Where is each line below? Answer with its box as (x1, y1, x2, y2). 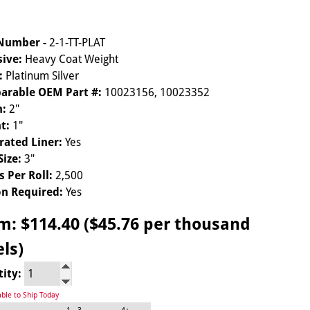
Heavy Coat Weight (22, 53, 119, 66)
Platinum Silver (3, 69, 80, 82)
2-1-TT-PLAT (49, 36, 106, 49)
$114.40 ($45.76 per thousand (21, 215, 251, 234)
